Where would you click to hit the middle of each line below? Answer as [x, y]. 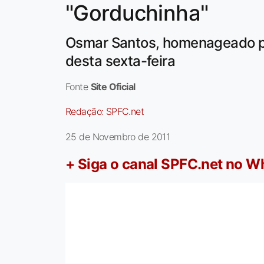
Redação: [86, 112]
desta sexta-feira [121, 61]
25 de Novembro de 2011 [118, 137]
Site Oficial [113, 87]
